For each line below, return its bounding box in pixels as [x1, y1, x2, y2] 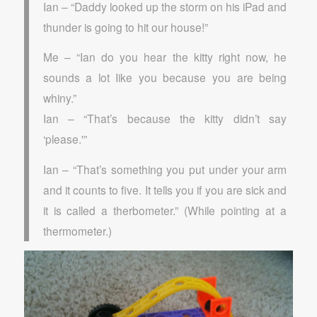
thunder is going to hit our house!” [42, 18, 208, 35]
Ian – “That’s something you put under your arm [42, 161, 287, 177]
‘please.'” [42, 131, 87, 147]
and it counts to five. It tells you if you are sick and [42, 181, 287, 197]
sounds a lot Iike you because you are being [42, 69, 287, 86]
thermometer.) [42, 222, 112, 238]
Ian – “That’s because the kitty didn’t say [42, 110, 287, 127]
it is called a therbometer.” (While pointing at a [42, 202, 287, 218]
